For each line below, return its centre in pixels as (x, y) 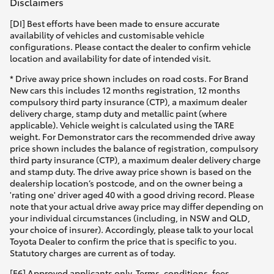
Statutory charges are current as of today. (93, 252)
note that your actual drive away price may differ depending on (137, 206)
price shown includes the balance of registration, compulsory (134, 148)
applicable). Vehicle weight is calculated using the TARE (122, 124)
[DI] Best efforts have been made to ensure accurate (115, 23)
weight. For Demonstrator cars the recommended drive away (132, 136)
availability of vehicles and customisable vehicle (107, 35)
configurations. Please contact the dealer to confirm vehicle (130, 46)
